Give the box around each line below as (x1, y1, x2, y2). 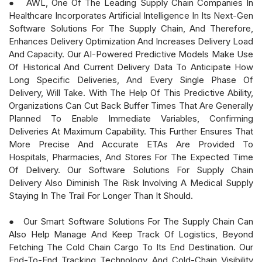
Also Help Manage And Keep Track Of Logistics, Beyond (9, 228, 253, 240)
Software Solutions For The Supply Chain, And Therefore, (9, 22, 253, 34)
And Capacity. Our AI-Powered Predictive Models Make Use (9, 48, 253, 60)
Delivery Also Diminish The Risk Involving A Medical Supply (9, 177, 253, 188)
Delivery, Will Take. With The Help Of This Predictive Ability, (9, 87, 253, 98)
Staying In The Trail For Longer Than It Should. (9, 189, 193, 201)
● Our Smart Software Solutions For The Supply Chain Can (9, 215, 253, 227)
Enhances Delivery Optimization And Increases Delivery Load (9, 35, 253, 47)
